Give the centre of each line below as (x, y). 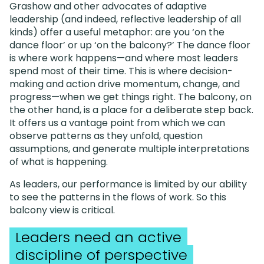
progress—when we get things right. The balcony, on (131, 97)
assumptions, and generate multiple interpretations (129, 149)
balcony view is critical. (62, 210)
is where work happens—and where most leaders (124, 58)
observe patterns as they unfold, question (106, 136)
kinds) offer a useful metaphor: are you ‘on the (117, 32)
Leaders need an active (98, 237)
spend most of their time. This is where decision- (121, 71)
